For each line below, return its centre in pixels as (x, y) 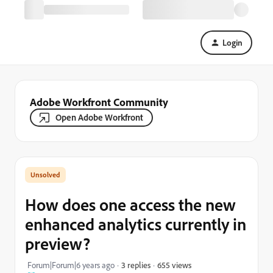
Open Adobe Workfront (99, 117)
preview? (58, 243)
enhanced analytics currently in (136, 224)
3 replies (136, 265)
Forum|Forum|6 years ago (71, 265)
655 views (174, 264)
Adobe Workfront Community (99, 102)
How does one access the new (130, 204)
